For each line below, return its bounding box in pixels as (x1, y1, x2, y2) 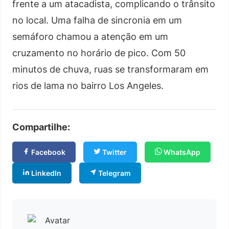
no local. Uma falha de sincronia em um (12, 14, 182, 26)
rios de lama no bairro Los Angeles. (12, 80, 164, 91)
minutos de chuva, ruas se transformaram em (12, 63, 209, 75)
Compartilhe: (12, 121, 70, 132)
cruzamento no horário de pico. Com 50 (12, 47, 186, 58)
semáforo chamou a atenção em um (12, 31, 168, 42)
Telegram (97, 168, 131, 177)
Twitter (101, 147, 127, 156)
